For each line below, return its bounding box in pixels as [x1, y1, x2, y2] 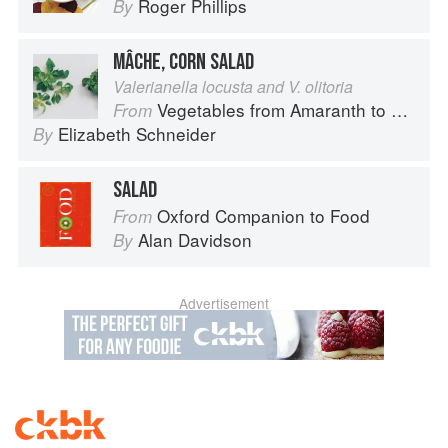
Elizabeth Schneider [58, 121, 216, 147]
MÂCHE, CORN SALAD [113, 48, 254, 77]
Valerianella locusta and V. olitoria [113, 75, 353, 99]
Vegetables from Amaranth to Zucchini [157, 97, 391, 123]
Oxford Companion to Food [157, 203, 370, 229]
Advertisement [179, 293, 269, 314]
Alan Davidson [138, 227, 252, 253]
